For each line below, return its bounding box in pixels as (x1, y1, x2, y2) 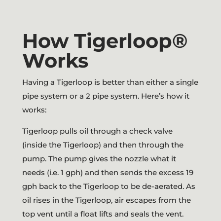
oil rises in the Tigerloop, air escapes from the (22, 195, 191, 205)
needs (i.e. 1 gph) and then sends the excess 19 (22, 167, 193, 177)
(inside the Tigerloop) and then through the (22, 140, 184, 149)
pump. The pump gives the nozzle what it (22, 153, 176, 163)
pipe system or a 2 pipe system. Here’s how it (22, 91, 189, 101)
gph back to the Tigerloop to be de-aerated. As (22, 181, 195, 191)
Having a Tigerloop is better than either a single (22, 77, 198, 87)
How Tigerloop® (22, 28, 187, 53)
